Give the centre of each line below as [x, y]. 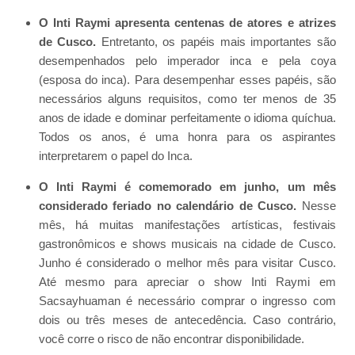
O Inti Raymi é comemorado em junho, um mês [187, 187]
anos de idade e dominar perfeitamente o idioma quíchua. [187, 118]
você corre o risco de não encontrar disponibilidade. [171, 339]
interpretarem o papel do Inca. [115, 156]
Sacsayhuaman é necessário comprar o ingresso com [187, 301]
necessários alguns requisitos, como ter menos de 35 [187, 99]
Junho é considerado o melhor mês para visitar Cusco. [187, 263]
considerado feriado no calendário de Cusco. [168, 206]
